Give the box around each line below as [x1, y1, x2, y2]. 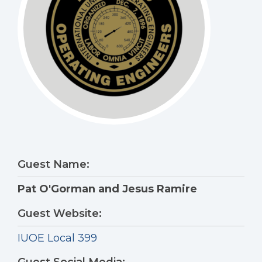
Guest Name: [18, 157, 89, 171]
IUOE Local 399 [18, 231, 97, 244]
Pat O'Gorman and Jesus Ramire [18, 182, 197, 195]
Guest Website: [18, 206, 102, 220]
